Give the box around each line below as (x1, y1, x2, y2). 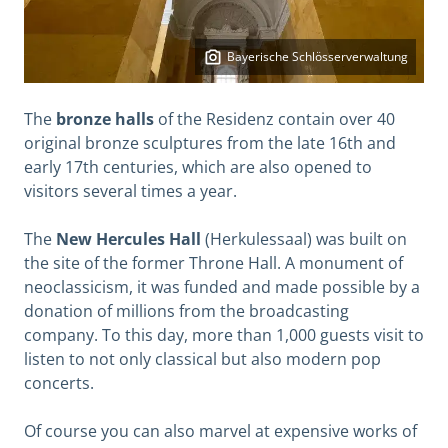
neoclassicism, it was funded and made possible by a (24, 275, 420, 298)
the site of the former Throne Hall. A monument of (24, 251, 403, 274)
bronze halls (56, 107, 154, 130)
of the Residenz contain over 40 (154, 107, 395, 130)
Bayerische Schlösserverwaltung (227, 47, 408, 65)
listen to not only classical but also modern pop (24, 347, 381, 370)
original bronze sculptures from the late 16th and (24, 131, 396, 154)
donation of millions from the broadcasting (24, 299, 349, 322)
